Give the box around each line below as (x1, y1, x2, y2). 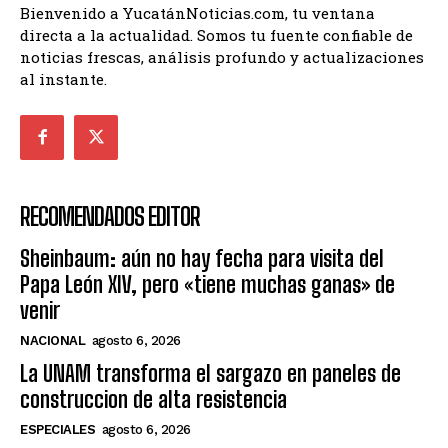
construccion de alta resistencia (20, 385, 287, 413)
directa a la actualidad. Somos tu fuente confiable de (20, 25, 413, 46)
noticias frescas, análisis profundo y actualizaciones (20, 47, 424, 68)
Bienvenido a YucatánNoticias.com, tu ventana (20, 3, 375, 24)
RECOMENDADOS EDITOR (20, 201, 200, 231)
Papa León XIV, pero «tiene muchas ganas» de (20, 270, 395, 298)
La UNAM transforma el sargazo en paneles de (20, 359, 401, 387)
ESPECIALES (20, 421, 95, 437)
